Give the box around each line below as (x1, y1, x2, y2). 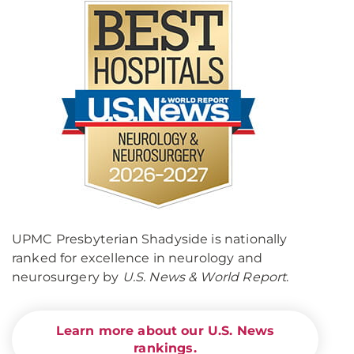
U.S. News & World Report (122, 269, 287, 284)
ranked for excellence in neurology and (12, 250, 263, 265)
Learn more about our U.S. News (55, 322, 275, 338)
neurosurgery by (12, 269, 122, 284)
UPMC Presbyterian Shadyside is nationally (12, 231, 288, 247)
